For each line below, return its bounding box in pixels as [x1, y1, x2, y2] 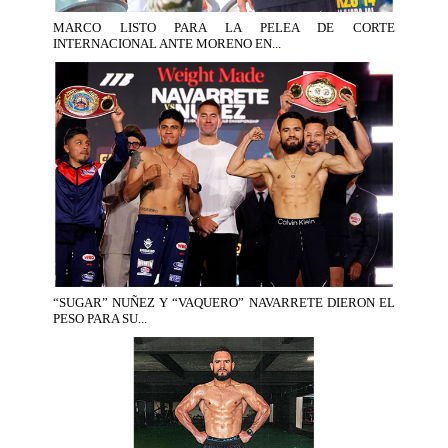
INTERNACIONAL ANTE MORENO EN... [52, 35, 281, 51]
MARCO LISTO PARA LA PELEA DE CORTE [52, 19, 396, 35]
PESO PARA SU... [52, 311, 147, 327]
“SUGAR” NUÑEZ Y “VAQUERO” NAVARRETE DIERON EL [52, 295, 396, 311]
